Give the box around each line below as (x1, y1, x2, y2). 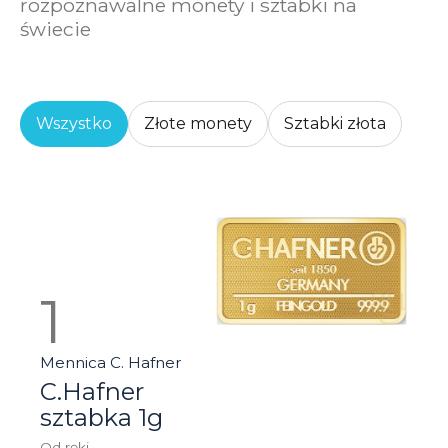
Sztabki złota (284, 113, 386, 133)
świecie (20, 16, 91, 41)
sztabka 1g (40, 402, 163, 432)
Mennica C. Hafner (40, 352, 182, 372)
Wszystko (36, 113, 112, 133)
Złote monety (144, 113, 252, 133)
